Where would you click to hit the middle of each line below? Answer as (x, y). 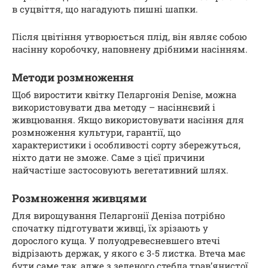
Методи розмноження (73, 77)
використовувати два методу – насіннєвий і (114, 107)
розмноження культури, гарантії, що (96, 133)
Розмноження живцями (79, 198)
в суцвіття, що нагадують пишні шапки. (105, 9)
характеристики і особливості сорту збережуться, (126, 145)
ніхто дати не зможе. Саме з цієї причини (108, 158)
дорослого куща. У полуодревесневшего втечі (116, 241)
